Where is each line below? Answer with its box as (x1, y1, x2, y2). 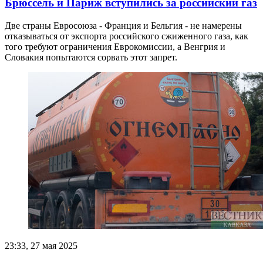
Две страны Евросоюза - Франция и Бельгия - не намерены (5, 20, 242, 31)
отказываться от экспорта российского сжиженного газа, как (5, 31, 248, 41)
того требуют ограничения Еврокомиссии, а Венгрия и (5, 41, 225, 52)
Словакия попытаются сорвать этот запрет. (5, 52, 177, 62)
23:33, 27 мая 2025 (5, 240, 77, 251)
